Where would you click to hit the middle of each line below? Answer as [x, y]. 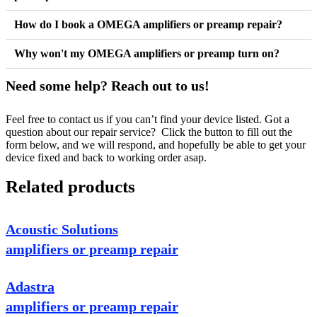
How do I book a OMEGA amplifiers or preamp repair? [148, 25]
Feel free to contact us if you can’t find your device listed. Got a [148, 120]
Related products [70, 187]
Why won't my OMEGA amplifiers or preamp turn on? [147, 54]
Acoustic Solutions [62, 230]
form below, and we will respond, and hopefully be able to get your [156, 145]
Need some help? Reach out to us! [108, 86]
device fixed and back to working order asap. [106, 158]
